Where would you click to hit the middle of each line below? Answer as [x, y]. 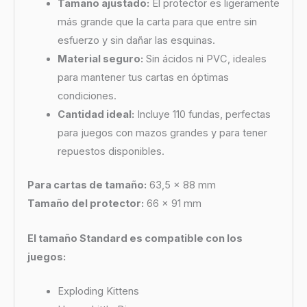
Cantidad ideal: [96, 115]
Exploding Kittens [98, 292]
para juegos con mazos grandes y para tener [162, 133]
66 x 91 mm [172, 204]
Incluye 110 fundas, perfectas [202, 115]
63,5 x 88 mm [181, 185]
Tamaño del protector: [85, 204]
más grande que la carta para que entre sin [157, 22]
